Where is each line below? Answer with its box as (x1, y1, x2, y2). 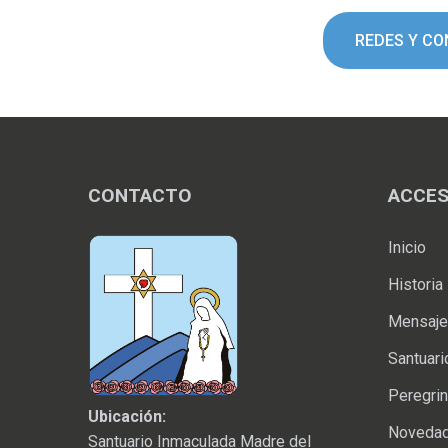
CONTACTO (88, 184, 192, 207)
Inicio (388, 238, 426, 257)
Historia (388, 275, 443, 294)
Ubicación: (88, 407, 166, 427)
